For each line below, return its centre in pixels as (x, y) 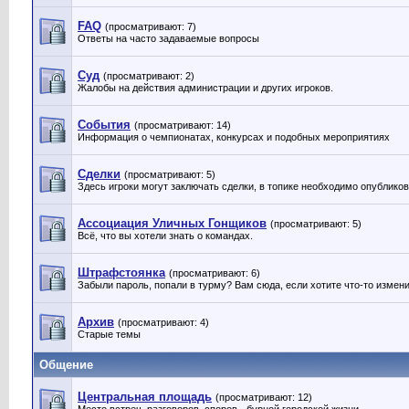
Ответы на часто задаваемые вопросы (168, 38)
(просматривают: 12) (264, 397)
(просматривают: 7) (151, 26)
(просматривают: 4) (163, 322)
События (104, 125)
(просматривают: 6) (215, 273)
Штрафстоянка (121, 273)
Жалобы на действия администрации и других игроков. (205, 88)
